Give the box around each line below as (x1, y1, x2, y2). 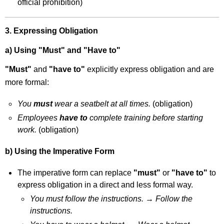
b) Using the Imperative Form (5, 147, 115, 155)
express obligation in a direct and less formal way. (17, 180, 193, 189)
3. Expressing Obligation (5, 26, 98, 35)
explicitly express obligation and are (85, 65, 214, 74)
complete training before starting (87, 113, 203, 122)
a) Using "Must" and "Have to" (5, 45, 121, 54)
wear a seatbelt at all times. (52, 99, 151, 108)
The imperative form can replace (17, 168, 134, 177)
